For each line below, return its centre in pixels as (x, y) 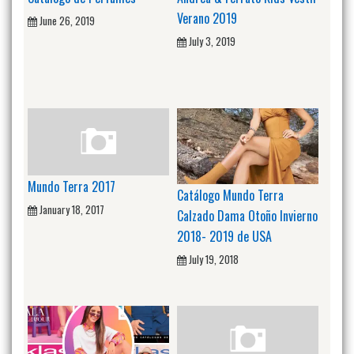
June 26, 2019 (67, 20)
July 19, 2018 (214, 259)
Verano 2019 (207, 18)
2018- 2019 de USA (224, 236)
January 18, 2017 (72, 209)
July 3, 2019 (212, 41)
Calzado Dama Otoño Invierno (247, 215)
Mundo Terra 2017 (72, 186)
